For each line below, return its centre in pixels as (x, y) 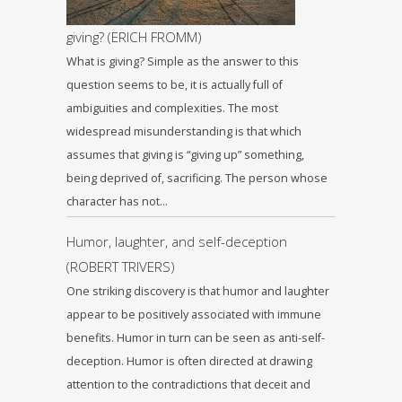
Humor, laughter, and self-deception (177, 242)
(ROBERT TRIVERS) (121, 267)
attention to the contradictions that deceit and (188, 385)
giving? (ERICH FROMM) (134, 37)
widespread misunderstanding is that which (184, 132)
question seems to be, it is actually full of (175, 85)
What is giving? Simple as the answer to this (183, 62)
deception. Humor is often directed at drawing (189, 362)
